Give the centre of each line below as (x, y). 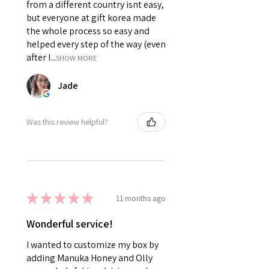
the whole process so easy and (88, 31)
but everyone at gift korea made (91, 18)
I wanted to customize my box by (92, 245)
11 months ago (141, 198)
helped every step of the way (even (96, 44)
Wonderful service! (70, 224)
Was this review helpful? (67, 122)
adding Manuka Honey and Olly (89, 258)
